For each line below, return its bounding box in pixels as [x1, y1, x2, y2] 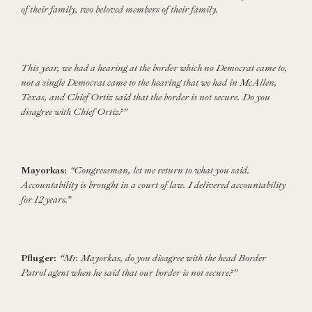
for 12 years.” [21, 193, 70, 205]
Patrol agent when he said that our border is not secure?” [21, 266, 237, 279]
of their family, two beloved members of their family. [21, 3, 219, 15]
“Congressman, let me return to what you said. [70, 164, 250, 176]
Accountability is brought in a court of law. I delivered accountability [21, 178, 286, 191]
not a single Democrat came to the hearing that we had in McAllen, [21, 76, 277, 88]
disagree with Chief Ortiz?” [21, 105, 127, 118]
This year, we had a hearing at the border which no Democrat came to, [21, 61, 288, 74]
